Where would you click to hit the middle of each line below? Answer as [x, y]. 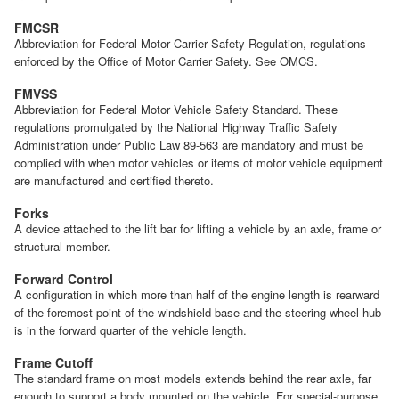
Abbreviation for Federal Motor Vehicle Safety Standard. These [176, 110]
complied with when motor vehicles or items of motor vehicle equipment [199, 163]
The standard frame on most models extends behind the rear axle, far [193, 379]
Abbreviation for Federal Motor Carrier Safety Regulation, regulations [190, 44]
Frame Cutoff [53, 363]
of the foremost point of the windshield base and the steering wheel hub [198, 313]
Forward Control [64, 279]
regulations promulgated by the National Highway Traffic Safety [176, 127]
